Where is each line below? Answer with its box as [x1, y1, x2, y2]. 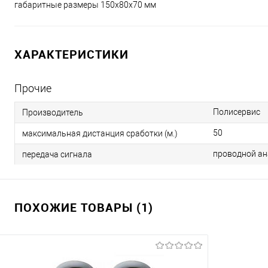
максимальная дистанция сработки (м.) [22, 128, 178, 138]
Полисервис [213, 107, 260, 117]
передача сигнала [22, 149, 92, 159]
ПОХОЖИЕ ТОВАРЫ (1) [14, 199, 153, 215]
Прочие [14, 82, 51, 95]
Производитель [22, 107, 83, 117]
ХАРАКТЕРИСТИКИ [14, 46, 129, 62]
